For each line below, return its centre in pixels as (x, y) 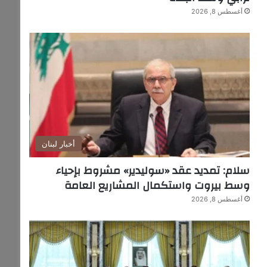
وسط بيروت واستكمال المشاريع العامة (157, 186)
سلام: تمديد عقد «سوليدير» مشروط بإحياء (153, 171)
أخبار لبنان (58, 144)
